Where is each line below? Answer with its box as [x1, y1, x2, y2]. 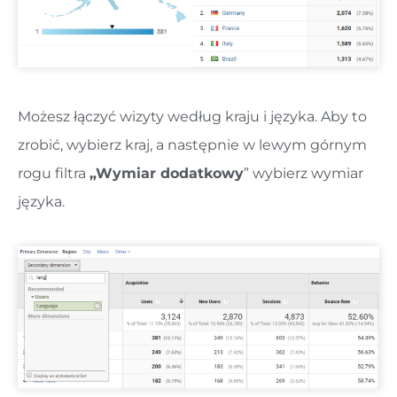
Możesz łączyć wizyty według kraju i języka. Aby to [18, 108, 367, 126]
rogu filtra [18, 165, 90, 183]
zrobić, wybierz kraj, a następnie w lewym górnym [18, 136, 367, 154]
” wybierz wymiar [244, 165, 363, 183]
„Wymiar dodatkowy [90, 165, 244, 183]
